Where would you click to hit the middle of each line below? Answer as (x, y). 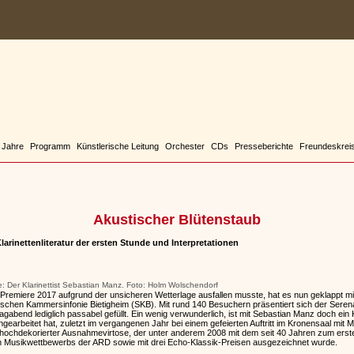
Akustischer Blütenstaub (177, 220)
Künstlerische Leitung (118, 146)
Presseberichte (264, 146)
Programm (50, 146)
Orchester (185, 146)
